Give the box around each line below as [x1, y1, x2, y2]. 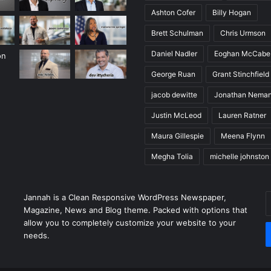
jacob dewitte [151, 90, 197, 100]
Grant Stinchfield [212, 70, 269, 79]
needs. [23, 230, 50, 241]
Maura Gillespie [151, 131, 204, 141]
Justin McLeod [151, 111, 201, 120]
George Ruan [151, 70, 195, 79]
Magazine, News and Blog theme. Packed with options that [23, 205, 247, 215]
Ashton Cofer [151, 8, 195, 18]
